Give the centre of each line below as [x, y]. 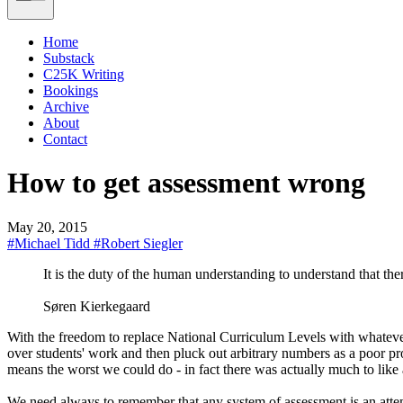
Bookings [71, 90]
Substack [69, 58]
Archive [66, 106]
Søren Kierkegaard [97, 306]
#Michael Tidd [50, 243]
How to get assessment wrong [186, 183]
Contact [65, 139]
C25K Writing [84, 74]
